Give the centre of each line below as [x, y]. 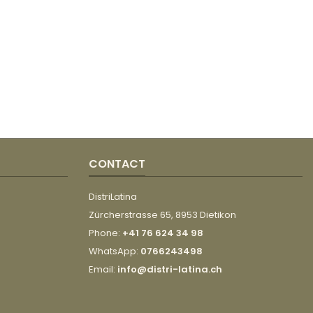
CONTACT [117, 163]
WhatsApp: [115, 251]
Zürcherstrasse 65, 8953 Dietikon [162, 214]
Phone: [105, 233]
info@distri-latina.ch [170, 269]
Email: [103, 269]
